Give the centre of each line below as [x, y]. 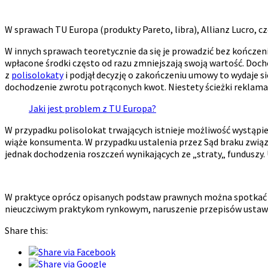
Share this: [26, 230]
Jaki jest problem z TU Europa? [92, 108]
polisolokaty [37, 74]
